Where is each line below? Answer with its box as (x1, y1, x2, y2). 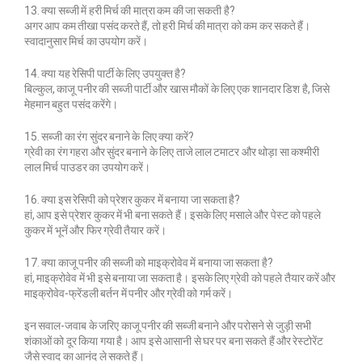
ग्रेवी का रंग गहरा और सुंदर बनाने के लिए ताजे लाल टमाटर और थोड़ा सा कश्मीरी (24, 145, 319, 158)
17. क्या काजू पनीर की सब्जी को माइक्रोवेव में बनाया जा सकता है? (24, 255, 273, 269)
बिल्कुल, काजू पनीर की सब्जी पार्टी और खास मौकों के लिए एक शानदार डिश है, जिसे (24, 82, 330, 95)
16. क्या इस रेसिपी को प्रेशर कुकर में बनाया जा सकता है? (24, 192, 241, 206)
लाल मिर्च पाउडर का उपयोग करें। (24, 160, 150, 174)
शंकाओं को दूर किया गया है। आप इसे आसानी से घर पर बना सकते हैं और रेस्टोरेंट (24, 334, 324, 347)
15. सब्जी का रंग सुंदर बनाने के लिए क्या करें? (24, 129, 194, 143)
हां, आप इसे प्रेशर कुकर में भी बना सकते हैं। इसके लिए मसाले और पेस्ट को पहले (24, 208, 322, 221)
